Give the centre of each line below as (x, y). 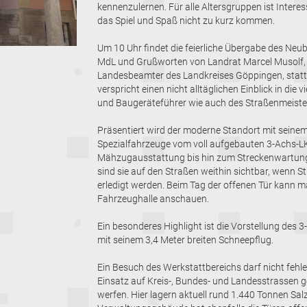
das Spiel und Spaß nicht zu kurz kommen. (187, 20)
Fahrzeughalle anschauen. (154, 198)
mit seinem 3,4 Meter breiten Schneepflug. (186, 240)
